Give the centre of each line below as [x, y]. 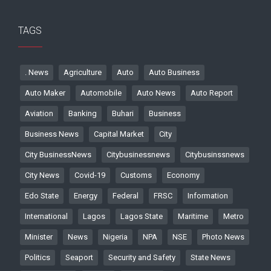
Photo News [223, 237]
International [46, 216]
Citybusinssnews [215, 154]
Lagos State [142, 216]
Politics [38, 257]
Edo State [42, 195]
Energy [86, 195]
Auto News [156, 93]
